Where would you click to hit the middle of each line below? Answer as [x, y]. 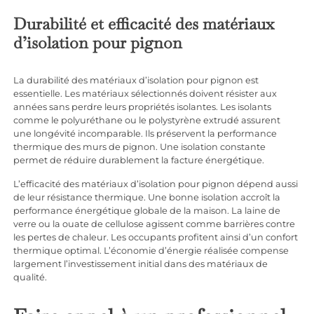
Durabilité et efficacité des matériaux [144, 24]
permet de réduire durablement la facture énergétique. [139, 161]
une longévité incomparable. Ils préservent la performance [145, 134]
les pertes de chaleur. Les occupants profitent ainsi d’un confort [156, 238]
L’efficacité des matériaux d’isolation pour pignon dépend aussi [156, 184]
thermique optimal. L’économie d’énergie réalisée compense [151, 251]
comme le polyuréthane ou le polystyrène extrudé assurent [147, 121]
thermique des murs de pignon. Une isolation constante [140, 147]
